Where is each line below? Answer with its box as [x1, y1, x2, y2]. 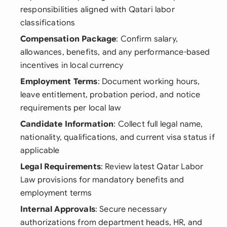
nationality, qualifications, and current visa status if [20, 132, 215, 142]
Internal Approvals [20, 204, 95, 214]
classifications [20, 18, 75, 28]
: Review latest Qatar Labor [100, 162, 204, 172]
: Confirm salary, [116, 34, 178, 44]
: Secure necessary [95, 204, 167, 214]
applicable [20, 145, 60, 156]
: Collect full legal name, [113, 119, 203, 129]
